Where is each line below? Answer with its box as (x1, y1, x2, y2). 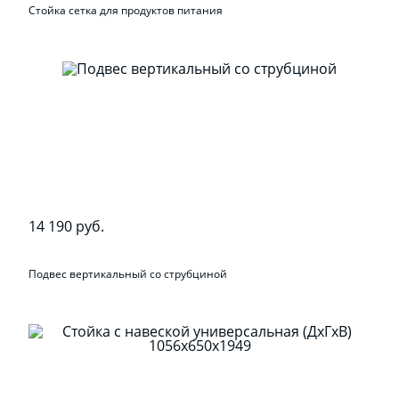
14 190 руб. (28, 216, 105, 236)
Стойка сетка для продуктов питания (28, 2, 224, 18)
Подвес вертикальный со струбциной (28, 266, 228, 282)
